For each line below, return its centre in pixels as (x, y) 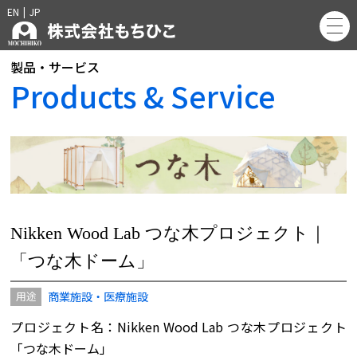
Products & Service (143, 96)
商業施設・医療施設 (98, 296)
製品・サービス (55, 67)
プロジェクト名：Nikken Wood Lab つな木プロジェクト (178, 327)
